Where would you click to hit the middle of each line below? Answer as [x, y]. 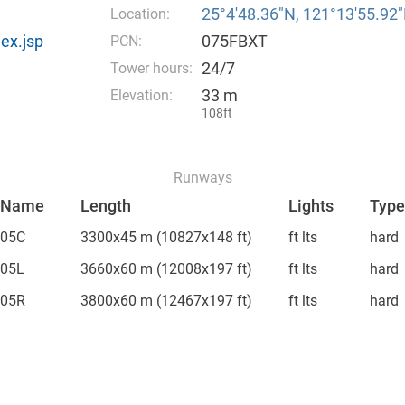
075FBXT [234, 41]
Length [106, 206]
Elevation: [141, 95]
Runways [202, 178]
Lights [311, 206]
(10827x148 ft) [202, 237]
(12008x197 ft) [202, 269]
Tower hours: [151, 68]
